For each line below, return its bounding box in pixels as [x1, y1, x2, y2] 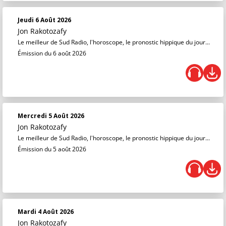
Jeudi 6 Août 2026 [18, 16, 71, 24]
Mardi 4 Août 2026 [18, 207, 74, 216]
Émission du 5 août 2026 [18, 145, 86, 153]
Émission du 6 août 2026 [18, 49, 86, 58]
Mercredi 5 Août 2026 [18, 111, 84, 120]
